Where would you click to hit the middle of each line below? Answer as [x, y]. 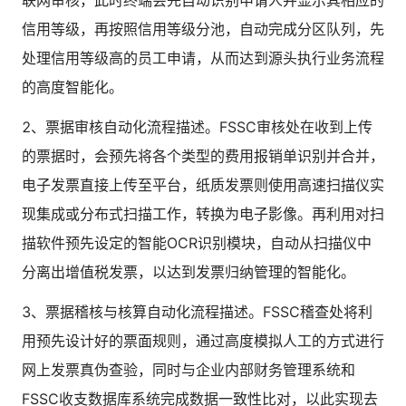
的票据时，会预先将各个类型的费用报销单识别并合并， [203, 156]
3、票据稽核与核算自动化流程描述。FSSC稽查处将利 [197, 312]
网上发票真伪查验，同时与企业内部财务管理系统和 [188, 370]
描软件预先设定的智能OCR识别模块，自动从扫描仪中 [197, 243]
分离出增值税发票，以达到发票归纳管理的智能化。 [188, 272]
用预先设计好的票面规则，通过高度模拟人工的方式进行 [203, 341]
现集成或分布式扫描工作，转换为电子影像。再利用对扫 [203, 214]
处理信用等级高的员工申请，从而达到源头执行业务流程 [203, 58]
